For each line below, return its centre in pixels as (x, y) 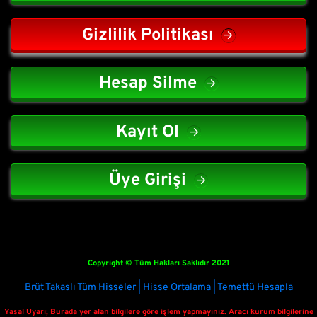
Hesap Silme (148, 84)
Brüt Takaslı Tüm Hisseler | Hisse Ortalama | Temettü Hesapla (158, 287)
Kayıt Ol (148, 132)
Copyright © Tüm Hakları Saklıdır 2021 (158, 263)
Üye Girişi (148, 181)
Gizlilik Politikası (148, 35)
